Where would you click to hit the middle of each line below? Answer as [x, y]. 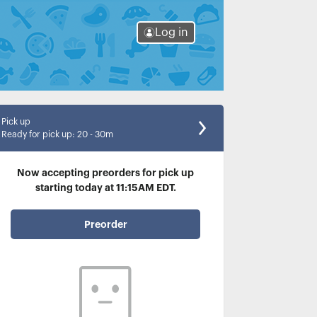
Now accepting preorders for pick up [105, 173]
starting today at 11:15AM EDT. [105, 188]
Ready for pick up [37, 134]
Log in [172, 33]
